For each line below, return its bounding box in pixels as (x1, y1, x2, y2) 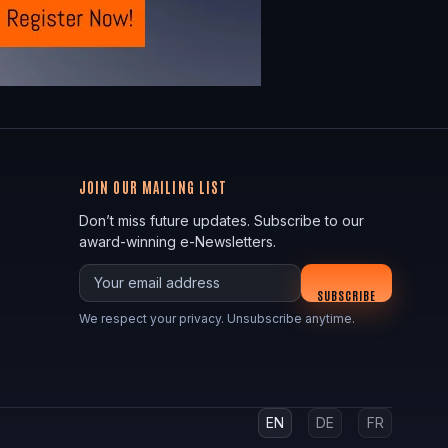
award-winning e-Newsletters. (78, 232, 276, 250)
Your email (77, 264, 146, 282)
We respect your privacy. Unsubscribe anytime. (78, 310, 355, 326)
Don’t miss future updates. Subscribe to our (78, 211, 364, 229)
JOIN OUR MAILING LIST (78, 177, 228, 196)
